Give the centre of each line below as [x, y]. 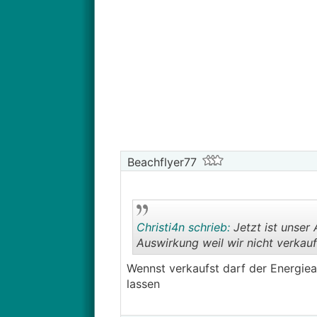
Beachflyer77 [160, 162]
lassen [143, 284]
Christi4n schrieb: [183, 227]
